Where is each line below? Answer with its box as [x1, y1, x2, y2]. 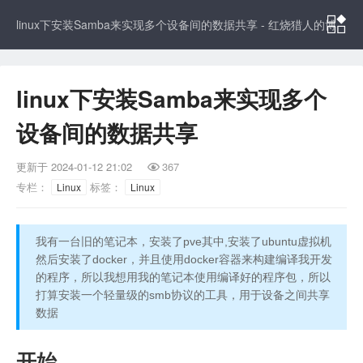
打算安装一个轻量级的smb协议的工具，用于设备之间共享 [36, 288, 330, 301]
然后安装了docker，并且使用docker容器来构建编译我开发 [36, 253, 332, 266]
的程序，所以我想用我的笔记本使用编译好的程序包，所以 [36, 271, 331, 284]
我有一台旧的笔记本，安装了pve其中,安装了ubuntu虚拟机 [36, 235, 331, 248]
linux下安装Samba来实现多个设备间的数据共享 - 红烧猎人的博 [16, 16, 336, 32]
